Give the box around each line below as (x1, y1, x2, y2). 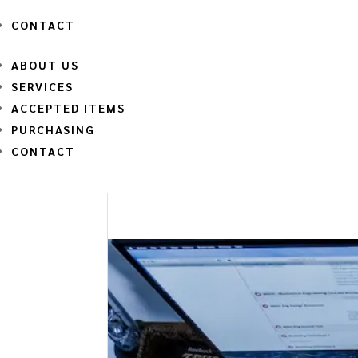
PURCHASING (11, 121, 95, 137)
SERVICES (11, 78, 74, 93)
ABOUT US (11, 57, 79, 72)
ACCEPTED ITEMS (11, 100, 125, 115)
